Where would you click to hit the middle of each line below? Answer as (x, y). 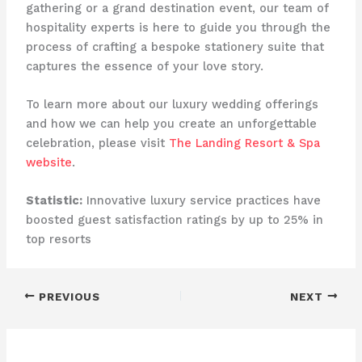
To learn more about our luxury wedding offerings (172, 105)
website (48, 163)
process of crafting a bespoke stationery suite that (175, 46)
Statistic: (54, 201)
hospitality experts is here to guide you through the (178, 27)
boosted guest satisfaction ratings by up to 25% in (174, 220)
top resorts (58, 240)
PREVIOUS (67, 296)
